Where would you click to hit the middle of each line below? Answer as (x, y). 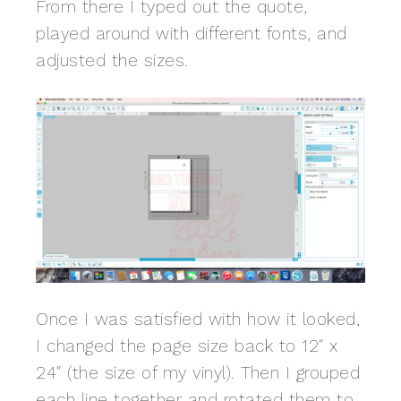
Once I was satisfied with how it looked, (198, 320)
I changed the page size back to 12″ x (187, 346)
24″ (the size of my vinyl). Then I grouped (198, 373)
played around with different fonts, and (192, 34)
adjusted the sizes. (112, 61)
